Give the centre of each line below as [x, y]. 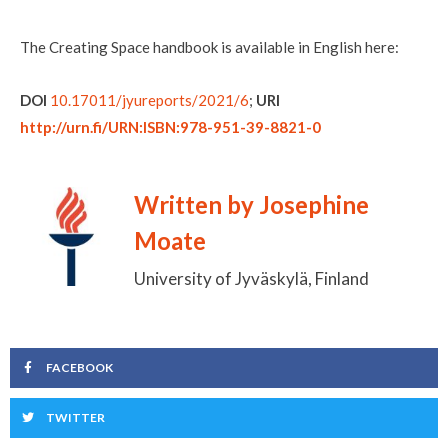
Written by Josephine [251, 204]
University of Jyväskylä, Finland [251, 278]
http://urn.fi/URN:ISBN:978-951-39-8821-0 [170, 126]
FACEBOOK [79, 368]
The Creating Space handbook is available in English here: [209, 46]
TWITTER [75, 418]
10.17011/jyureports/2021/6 [149, 99]
